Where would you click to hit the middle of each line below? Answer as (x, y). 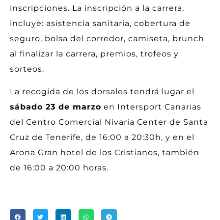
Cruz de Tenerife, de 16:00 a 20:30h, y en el (102, 137)
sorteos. (27, 69)
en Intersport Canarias (151, 107)
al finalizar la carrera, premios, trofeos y (94, 54)
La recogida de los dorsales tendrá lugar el (102, 91)
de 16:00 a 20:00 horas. (59, 167)
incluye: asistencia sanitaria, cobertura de (100, 24)
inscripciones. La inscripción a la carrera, (97, 8)
